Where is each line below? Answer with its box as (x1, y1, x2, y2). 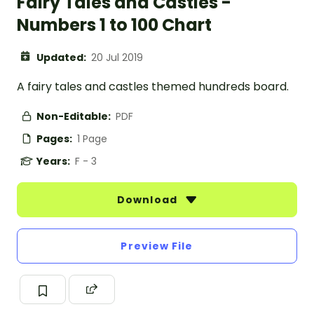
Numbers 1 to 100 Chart (17, 13, 212, 37)
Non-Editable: (36, 109, 113, 124)
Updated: (36, 50, 88, 65)
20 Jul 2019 (91, 50, 143, 65)
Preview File (121, 239, 193, 254)
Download (117, 193, 180, 207)
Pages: (36, 132, 74, 146)
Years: (36, 154, 72, 169)
